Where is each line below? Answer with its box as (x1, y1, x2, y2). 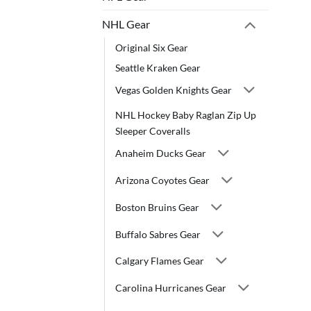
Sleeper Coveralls (115, 124, 190, 137)
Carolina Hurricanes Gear (115, 282, 226, 294)
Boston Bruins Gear (115, 201, 199, 213)
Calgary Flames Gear (115, 255, 204, 267)
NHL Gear (102, 17, 150, 31)
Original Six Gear (115, 41, 188, 53)
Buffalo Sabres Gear (115, 228, 201, 240)
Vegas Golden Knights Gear (115, 84, 232, 96)
